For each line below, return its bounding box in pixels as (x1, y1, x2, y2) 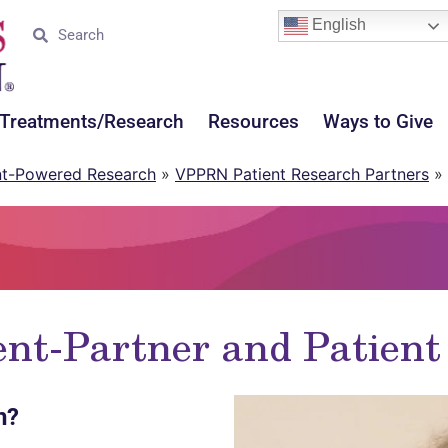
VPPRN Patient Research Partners (175, 163, 429, 184)
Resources (208, 109, 299, 133)
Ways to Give (323, 109, 433, 133)
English (307, 16, 366, 34)
